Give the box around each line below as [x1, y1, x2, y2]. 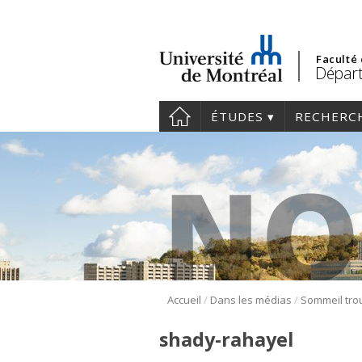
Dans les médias [210, 293, 292, 308]
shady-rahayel [159, 326, 293, 353]
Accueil [167, 293, 201, 308]
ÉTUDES [211, 108, 263, 124]
